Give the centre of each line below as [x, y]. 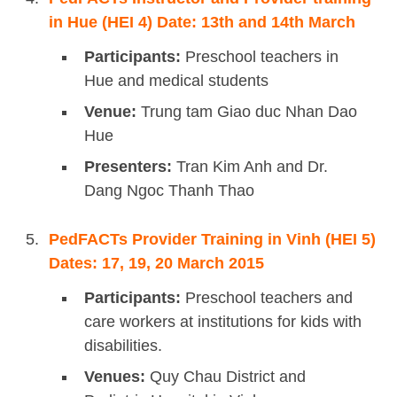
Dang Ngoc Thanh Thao [169, 190]
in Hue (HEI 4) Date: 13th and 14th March [202, 22]
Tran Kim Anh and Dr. [250, 166]
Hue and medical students [176, 80]
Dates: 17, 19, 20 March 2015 [156, 263]
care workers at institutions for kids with [223, 321]
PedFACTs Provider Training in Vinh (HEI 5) [212, 239]
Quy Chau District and [226, 376]
